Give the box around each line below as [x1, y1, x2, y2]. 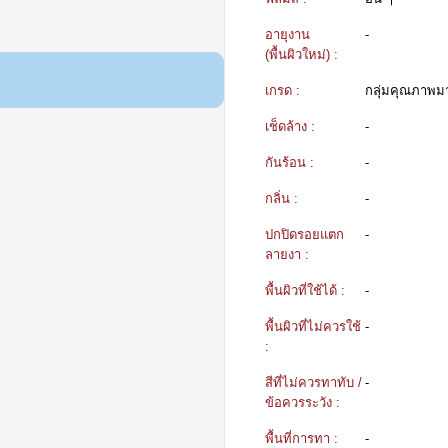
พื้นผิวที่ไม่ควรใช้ [265, 318, 361, 334]
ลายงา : [265, 246, 309, 262]
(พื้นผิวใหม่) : [265, 46, 338, 62]
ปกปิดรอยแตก [265, 226, 344, 242]
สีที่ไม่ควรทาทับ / [265, 374, 362, 390]
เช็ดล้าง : [265, 118, 315, 134]
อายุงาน [265, 26, 310, 42]
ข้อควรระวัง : [265, 394, 340, 410]
